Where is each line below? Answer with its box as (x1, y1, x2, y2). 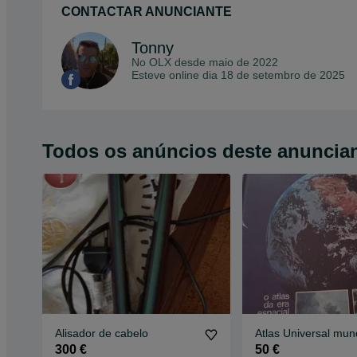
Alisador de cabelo (55, 327, 148, 340)
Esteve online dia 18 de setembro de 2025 (131, 69, 345, 82)
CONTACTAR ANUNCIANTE (61, 5, 232, 19)
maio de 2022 (209, 56, 278, 69)
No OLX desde (131, 56, 209, 69)
